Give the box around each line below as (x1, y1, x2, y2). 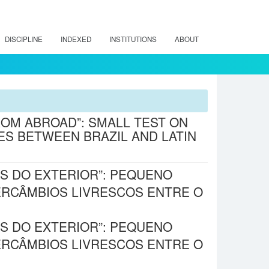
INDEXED (61, 34, 91, 44)
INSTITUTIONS (109, 34, 157, 44)
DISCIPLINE (5, 34, 43, 44)
